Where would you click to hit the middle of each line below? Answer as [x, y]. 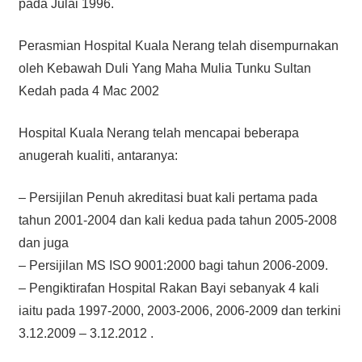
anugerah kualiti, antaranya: [98, 155]
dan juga [43, 242]
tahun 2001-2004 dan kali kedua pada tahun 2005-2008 [177, 220]
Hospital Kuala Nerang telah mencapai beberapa [158, 133]
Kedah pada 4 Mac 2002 [88, 90]
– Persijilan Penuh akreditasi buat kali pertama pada [168, 197]
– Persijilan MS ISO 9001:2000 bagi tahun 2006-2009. [173, 265]
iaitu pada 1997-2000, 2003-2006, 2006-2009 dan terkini [179, 310]
